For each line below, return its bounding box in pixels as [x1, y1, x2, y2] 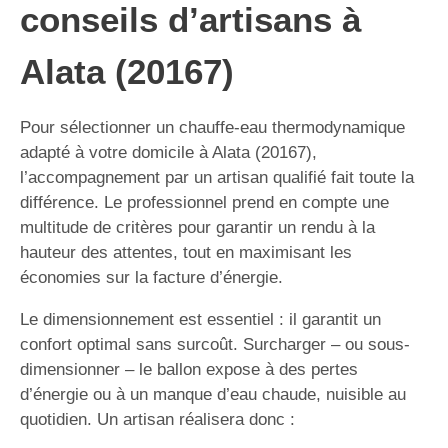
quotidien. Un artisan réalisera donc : [20, 409, 295, 429]
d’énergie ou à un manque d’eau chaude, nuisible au [20, 384, 406, 404]
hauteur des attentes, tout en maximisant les [20, 242, 352, 262]
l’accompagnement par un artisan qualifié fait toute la [20, 167, 414, 187]
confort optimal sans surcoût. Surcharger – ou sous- [20, 334, 410, 354]
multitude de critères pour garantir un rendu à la [20, 217, 375, 237]
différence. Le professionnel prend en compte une [20, 192, 389, 212]
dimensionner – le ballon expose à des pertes [20, 359, 358, 379]
